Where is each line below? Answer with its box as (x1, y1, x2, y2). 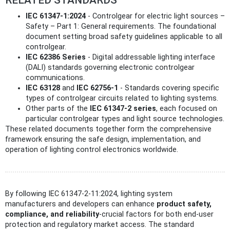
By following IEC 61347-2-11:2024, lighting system (5, 189, 172, 198)
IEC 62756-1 (76, 83, 118, 92)
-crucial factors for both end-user (99, 209, 214, 219)
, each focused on (156, 104, 217, 113)
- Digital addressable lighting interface (86, 52, 215, 62)
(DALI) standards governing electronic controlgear (26, 63, 195, 72)
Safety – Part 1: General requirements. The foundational (26, 22, 216, 31)
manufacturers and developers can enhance (5, 199, 157, 208)
